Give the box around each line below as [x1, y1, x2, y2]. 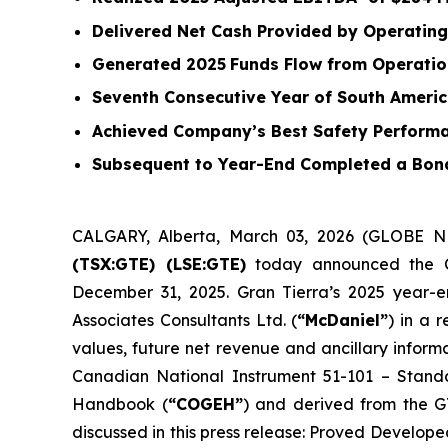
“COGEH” [167, 393, 243, 414]
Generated [92, 53, 186, 74]
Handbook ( [72, 393, 168, 414]
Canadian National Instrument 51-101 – [72, 365, 398, 386]
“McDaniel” [297, 309, 389, 330]
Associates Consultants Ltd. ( [72, 309, 298, 330]
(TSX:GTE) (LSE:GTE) [72, 253, 246, 274]
